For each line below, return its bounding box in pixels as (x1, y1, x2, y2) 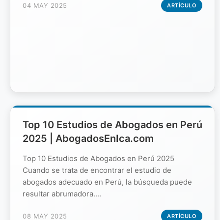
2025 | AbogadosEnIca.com (23, 132, 154, 144)
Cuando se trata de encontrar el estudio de (23, 165, 171, 175)
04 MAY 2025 (23, 1, 67, 9)
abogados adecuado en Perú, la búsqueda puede (23, 177, 192, 187)
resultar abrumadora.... (23, 189, 101, 198)
